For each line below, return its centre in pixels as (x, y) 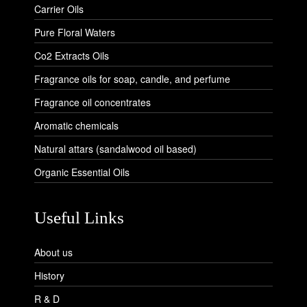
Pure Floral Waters (75, 33)
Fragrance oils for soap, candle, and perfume (132, 79)
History (49, 276)
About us (53, 253)
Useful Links (79, 218)
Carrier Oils (59, 9)
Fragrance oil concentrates (93, 102)
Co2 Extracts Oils (72, 56)
